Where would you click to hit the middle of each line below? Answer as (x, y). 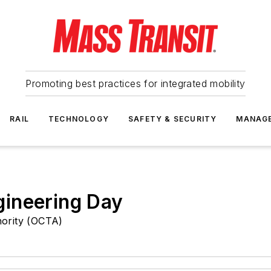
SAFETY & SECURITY (173, 119)
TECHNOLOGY (79, 119)
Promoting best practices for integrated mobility (135, 83)
